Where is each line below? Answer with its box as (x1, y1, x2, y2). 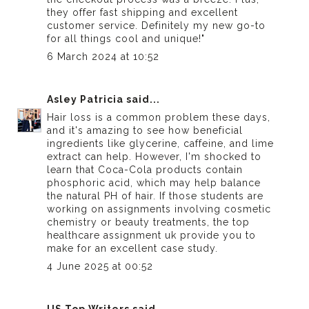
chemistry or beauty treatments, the (47, 216, 233, 228)
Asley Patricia (47, 93, 124, 105)
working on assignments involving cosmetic (47, 203, 272, 215)
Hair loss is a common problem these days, (47, 111, 271, 123)
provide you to (177, 229, 257, 241)
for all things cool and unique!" (47, 32, 206, 44)
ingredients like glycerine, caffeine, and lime (47, 137, 275, 149)
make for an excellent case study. (47, 242, 219, 254)
